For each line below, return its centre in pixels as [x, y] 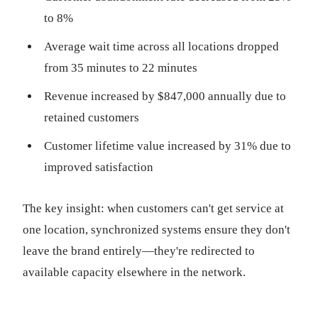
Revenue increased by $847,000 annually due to [165, 96]
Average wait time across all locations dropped [161, 46]
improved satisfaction [99, 167]
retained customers [92, 117]
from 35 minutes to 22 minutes [121, 68]
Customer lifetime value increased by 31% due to [168, 146]
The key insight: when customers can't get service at [153, 208]
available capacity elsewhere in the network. [134, 272]
